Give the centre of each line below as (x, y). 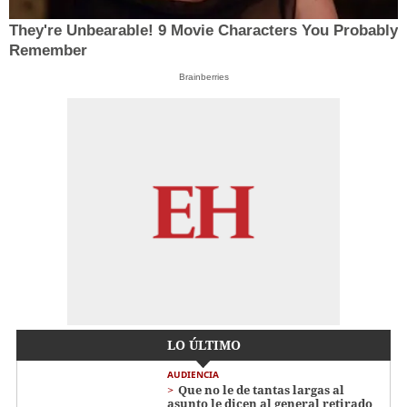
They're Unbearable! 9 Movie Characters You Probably (203, 31)
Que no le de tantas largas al (261, 390)
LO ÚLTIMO (203, 345)
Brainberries (203, 77)
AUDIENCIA (193, 375)
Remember (48, 51)
